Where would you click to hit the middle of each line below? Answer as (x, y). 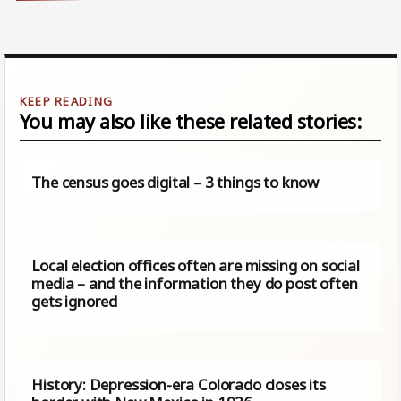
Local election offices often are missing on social (196, 265)
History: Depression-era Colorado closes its (179, 384)
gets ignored (75, 301)
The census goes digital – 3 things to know (175, 182)
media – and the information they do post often (195, 283)
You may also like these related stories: (190, 121)
